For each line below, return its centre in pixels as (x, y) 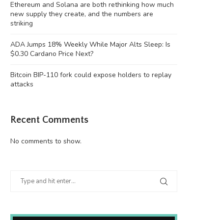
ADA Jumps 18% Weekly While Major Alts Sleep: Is (90, 45)
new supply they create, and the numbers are (82, 14)
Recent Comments (49, 120)
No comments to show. (46, 141)
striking (22, 24)
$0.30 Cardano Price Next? (52, 54)
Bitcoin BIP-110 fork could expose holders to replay (91, 75)
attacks (22, 84)
